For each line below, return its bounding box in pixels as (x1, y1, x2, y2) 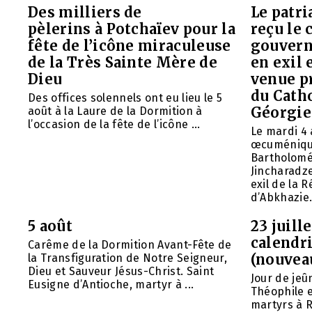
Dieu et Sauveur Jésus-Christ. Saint (28, 264, 214, 278)
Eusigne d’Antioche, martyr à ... (28, 277, 194, 291)
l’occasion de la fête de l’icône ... (28, 117, 201, 131)
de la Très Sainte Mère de (28, 53, 218, 71)
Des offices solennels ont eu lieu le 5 (28, 91, 223, 104)
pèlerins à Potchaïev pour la (28, 19, 235, 38)
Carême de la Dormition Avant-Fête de (28, 237, 232, 251)
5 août (28, 217, 72, 235)
